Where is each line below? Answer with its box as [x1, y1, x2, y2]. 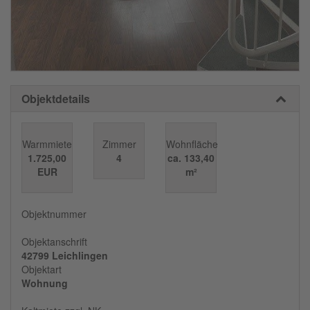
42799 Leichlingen [21, 248, 108, 263]
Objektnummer [21, 207, 86, 221]
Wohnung [21, 276, 68, 291]
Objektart [21, 262, 62, 277]
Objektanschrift [21, 235, 87, 249]
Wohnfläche [166, 137, 218, 152]
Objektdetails [21, 91, 90, 107]
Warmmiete [22, 137, 72, 152]
